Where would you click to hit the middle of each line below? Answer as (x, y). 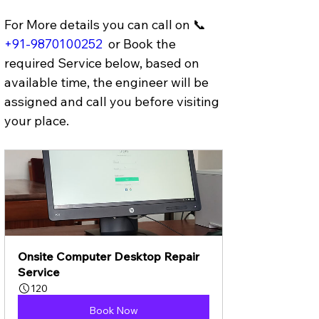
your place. (37, 120)
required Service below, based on (103, 63)
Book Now (114, 310)
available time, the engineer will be (108, 82)
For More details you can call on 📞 (106, 24)
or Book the (142, 43)
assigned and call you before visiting (113, 101)
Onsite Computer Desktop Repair (110, 256)
